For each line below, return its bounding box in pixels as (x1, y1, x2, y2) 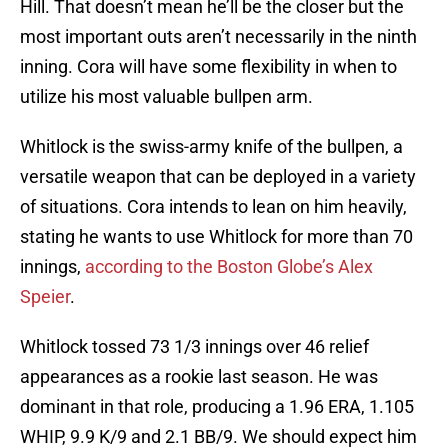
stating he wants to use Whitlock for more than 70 (20, 226, 413, 248)
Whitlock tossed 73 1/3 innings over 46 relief (20, 336, 369, 358)
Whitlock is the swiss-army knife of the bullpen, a (20, 136, 403, 158)
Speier (20, 286, 70, 308)
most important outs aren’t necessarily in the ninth (20, 26, 417, 48)
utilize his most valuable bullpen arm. (20, 86, 313, 108)
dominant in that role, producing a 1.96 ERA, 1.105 (20, 396, 414, 418)
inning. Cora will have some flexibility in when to (20, 56, 397, 78)
